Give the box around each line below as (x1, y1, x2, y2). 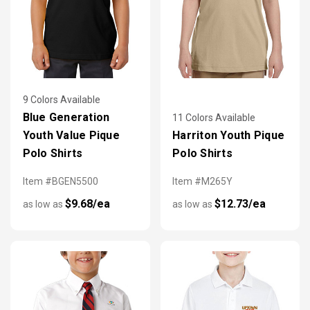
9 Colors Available (22, 94, 100, 106)
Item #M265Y (172, 176, 232, 188)
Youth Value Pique (22, 129, 120, 143)
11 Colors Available (172, 112, 255, 124)
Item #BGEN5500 (22, 176, 98, 188)
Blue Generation (22, 111, 110, 125)
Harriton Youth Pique (172, 129, 284, 143)
